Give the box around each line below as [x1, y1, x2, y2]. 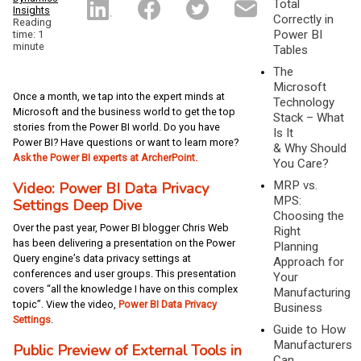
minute [13, 40, 44, 53]
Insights [13, 4, 50, 17]
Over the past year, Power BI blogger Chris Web [13, 221, 229, 234]
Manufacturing [273, 284, 351, 300]
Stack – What [273, 110, 345, 125]
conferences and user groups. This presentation [13, 267, 236, 280]
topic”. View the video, [13, 297, 118, 310]
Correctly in [273, 11, 334, 27]
